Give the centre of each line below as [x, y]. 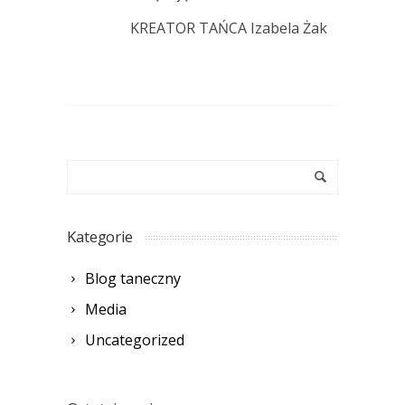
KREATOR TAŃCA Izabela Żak [229, 28]
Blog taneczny [133, 279]
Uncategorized [135, 340]
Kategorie [100, 237]
